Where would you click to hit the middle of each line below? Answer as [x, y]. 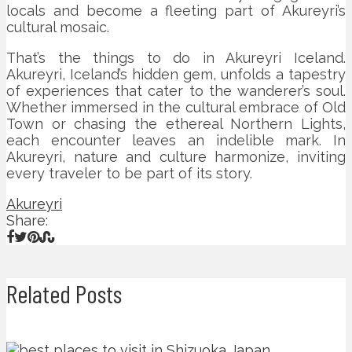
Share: [27, 220]
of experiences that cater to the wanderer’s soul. [176, 90]
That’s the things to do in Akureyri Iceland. [176, 57]
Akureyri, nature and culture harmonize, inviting [176, 156]
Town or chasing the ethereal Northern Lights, [176, 123]
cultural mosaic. [58, 27]
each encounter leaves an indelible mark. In [176, 140]
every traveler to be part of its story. [129, 173]
